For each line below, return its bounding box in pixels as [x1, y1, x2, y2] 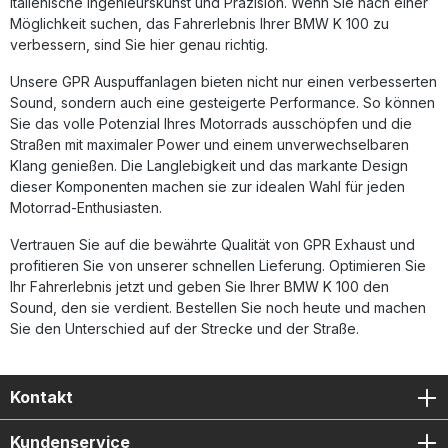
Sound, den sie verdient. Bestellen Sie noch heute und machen [10, 299, 426, 316]
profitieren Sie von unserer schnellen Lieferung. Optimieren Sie [10, 257, 426, 274]
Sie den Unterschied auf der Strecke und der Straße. [10, 320, 359, 337]
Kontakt [10, 387, 73, 407]
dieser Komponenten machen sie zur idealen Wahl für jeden [10, 178, 405, 195]
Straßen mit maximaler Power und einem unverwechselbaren [10, 136, 409, 153]
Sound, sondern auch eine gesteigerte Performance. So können [10, 94, 435, 111]
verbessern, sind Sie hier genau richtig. [10, 36, 268, 53]
